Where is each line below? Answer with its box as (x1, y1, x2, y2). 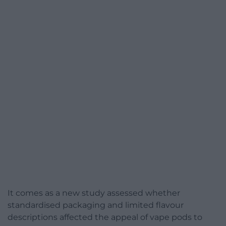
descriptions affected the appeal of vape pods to (8, 212, 202, 222)
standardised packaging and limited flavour (8, 200, 184, 210)
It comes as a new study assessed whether (8, 188, 180, 198)
